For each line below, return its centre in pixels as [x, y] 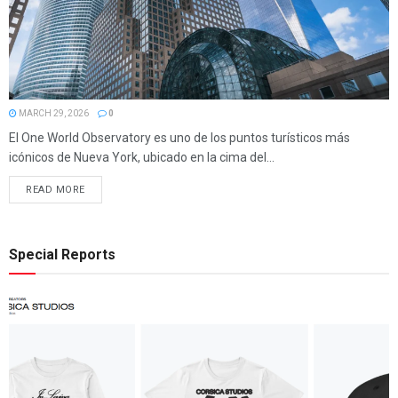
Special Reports [62, 255]
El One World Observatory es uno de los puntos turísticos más [179, 138]
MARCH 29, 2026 [53, 114]
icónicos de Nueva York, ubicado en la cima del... [142, 158]
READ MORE [56, 190]
